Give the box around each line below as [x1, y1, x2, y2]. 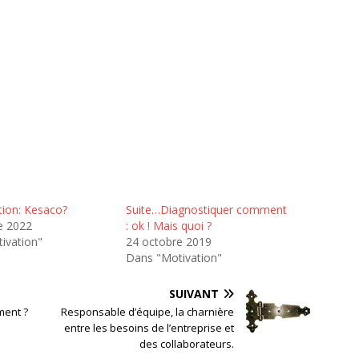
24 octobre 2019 [125, 234, 212, 250]
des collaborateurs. [139, 337, 235, 352]
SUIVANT [169, 286, 220, 302]
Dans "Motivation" [125, 250, 222, 266]
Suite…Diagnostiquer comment [125, 202, 287, 218]
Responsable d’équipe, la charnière [61, 305, 235, 320]
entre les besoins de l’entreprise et [64, 321, 235, 336]
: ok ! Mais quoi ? [125, 218, 212, 234]
